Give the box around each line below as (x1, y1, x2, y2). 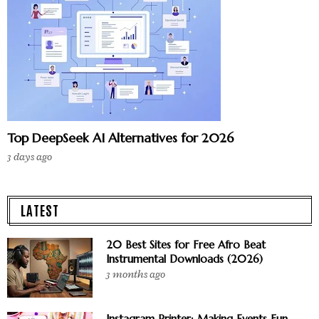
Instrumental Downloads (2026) (106, 252, 263, 266)
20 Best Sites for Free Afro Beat (106, 238, 266, 252)
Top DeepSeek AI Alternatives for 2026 (7, 130, 234, 147)
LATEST (21, 201, 59, 219)
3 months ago (106, 268, 165, 282)
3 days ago (7, 150, 52, 164)
